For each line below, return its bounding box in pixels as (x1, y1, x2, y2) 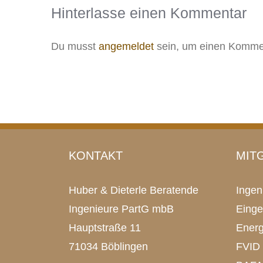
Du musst (51, 41, 99, 52)
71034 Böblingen (69, 241, 148, 252)
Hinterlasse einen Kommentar (51, 5, 247, 21)
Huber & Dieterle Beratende (69, 184, 198, 196)
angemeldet (99, 41, 154, 52)
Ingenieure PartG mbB (69, 203, 174, 215)
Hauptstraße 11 (69, 222, 141, 234)
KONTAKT (69, 149, 123, 162)
